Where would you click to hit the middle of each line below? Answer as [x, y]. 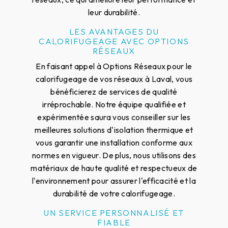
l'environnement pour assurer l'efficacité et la [114, 180]
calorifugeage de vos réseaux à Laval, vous [114, 79]
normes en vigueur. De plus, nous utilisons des [114, 155]
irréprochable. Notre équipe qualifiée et [114, 104]
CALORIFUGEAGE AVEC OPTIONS [114, 41]
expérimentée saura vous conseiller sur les [114, 117]
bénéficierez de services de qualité [114, 91]
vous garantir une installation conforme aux [114, 142]
